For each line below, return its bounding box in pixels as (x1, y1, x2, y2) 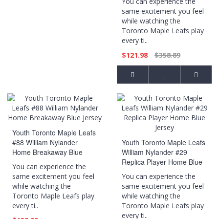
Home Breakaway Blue (12, 147, 83, 157)
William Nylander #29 (122, 147, 187, 157)
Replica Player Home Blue (122, 157, 202, 167)
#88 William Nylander (12, 137, 78, 147)
